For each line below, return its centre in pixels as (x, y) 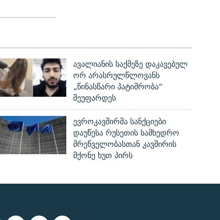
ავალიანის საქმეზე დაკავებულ (131, 64)
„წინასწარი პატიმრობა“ (118, 87)
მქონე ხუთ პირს (103, 156)
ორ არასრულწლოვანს (117, 76)
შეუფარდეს (95, 98)
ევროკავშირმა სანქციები (120, 122)
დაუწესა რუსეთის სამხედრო (126, 133)
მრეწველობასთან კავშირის (125, 144)
